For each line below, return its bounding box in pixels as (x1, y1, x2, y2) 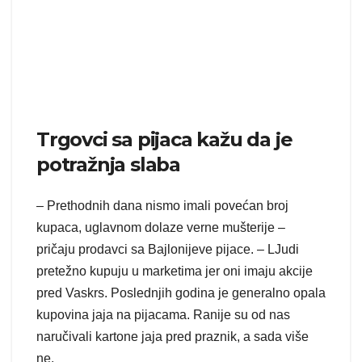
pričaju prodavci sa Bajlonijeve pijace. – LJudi (36, 242, 299, 257)
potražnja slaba (36, 152, 180, 176)
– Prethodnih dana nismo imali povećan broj (36, 199, 288, 213)
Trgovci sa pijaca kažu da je (36, 127, 293, 151)
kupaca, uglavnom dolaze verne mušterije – (36, 221, 285, 235)
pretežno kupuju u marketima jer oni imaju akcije (36, 264, 313, 279)
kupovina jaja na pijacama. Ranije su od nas (36, 308, 290, 322)
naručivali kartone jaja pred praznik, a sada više (36, 330, 309, 344)
